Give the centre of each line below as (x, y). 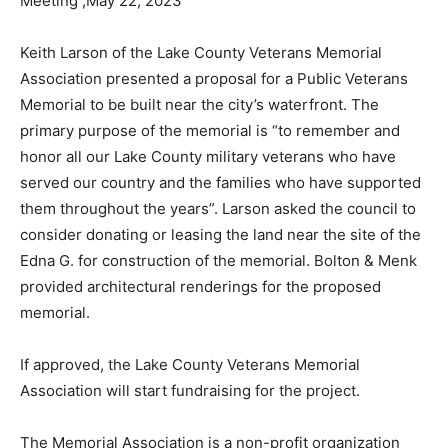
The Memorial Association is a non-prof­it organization (210, 430)
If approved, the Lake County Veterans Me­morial (190, 352)
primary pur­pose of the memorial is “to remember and (210, 118)
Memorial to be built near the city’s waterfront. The (199, 92)
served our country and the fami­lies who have (181, 170)
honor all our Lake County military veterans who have (208, 144)
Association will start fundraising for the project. (190, 378)
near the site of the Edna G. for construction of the (197, 248)
